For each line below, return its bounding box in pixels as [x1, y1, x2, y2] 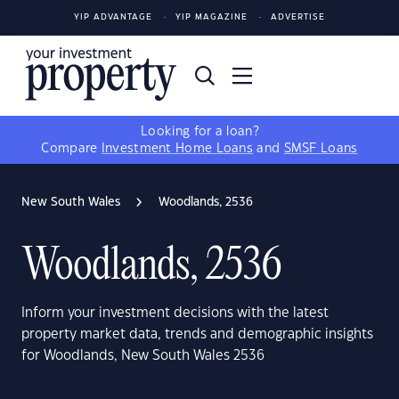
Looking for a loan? [141, 126, 258, 138]
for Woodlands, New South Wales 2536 [21, 349, 265, 362]
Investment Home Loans [101, 142, 254, 155]
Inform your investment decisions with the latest [21, 306, 329, 320]
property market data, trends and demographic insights [21, 328, 373, 341]
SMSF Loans [283, 142, 358, 155]
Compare [41, 142, 102, 155]
